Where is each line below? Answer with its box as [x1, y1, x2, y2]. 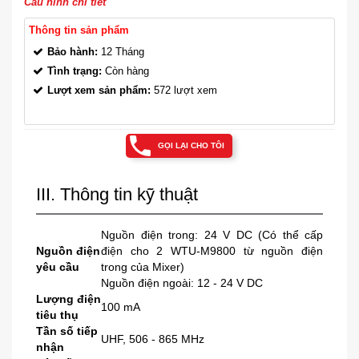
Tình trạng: [47, 64, 102, 77]
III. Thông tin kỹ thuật [36, 184, 198, 204]
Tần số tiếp [36, 324, 98, 337]
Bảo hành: [47, 45, 98, 58]
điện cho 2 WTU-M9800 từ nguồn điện [101, 244, 323, 257]
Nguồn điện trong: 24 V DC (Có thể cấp [101, 228, 323, 241]
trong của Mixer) [101, 260, 184, 273]
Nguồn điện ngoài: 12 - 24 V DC [101, 276, 263, 289]
